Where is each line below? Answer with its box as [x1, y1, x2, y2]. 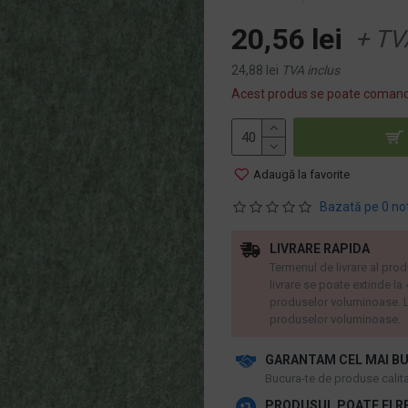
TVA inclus [281, 63, 340, 77]
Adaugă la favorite [253, 167, 350, 181]
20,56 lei [231, 22, 342, 56]
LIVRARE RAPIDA [270, 241, 370, 256]
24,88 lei [231, 63, 279, 77]
